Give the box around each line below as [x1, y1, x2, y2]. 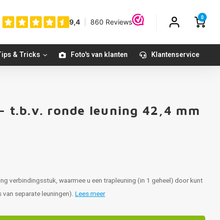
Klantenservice [151, 50, 199, 60]
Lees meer [75, 189, 105, 199]
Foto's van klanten [71, 50, 128, 60]
